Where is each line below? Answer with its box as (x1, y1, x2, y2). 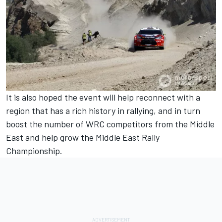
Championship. (6, 145, 62, 157)
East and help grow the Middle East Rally (6, 132, 160, 143)
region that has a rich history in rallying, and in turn (6, 105, 200, 116)
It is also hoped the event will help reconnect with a (6, 92, 200, 103)
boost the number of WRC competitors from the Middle (6, 118, 215, 130)
